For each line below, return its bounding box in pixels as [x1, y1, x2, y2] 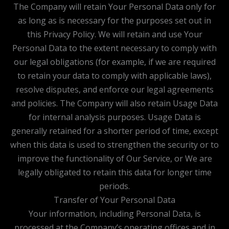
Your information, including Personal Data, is [28, 208, 201, 219]
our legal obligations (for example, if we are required [13, 56, 216, 67]
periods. [99, 180, 130, 192]
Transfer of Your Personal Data [54, 194, 175, 205]
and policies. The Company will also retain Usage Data [11, 97, 218, 109]
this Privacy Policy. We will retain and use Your [27, 28, 202, 40]
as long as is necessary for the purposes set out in [18, 14, 211, 26]
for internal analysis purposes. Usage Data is [28, 111, 201, 123]
